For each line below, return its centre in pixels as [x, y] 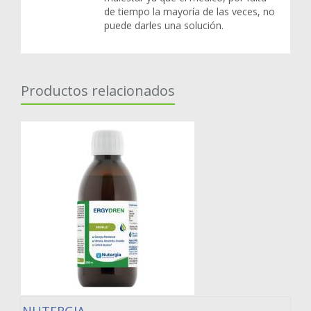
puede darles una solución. [164, 26]
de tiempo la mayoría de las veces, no [190, 12]
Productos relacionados [98, 91]
